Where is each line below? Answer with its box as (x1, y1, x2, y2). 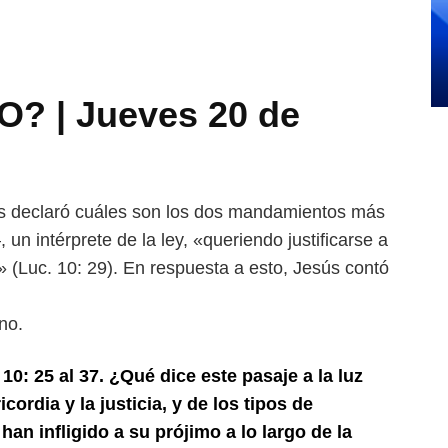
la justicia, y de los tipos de (80, 394, 313, 414)
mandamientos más (228, 202, 385, 222)
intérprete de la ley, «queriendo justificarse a (36, 230, 388, 250)
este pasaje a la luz (201, 366, 363, 386)
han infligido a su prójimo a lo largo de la (2, 422, 352, 442)
